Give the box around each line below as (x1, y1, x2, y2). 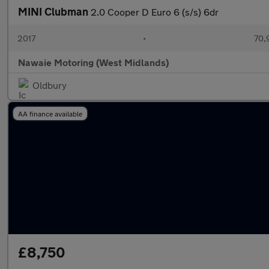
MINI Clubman (18, 5, 91, 18)
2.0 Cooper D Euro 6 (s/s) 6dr (91, 6, 219, 17)
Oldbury (32, 79, 67, 91)
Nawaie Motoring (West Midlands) (18, 56, 169, 68)
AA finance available (18, 109, 82, 118)
